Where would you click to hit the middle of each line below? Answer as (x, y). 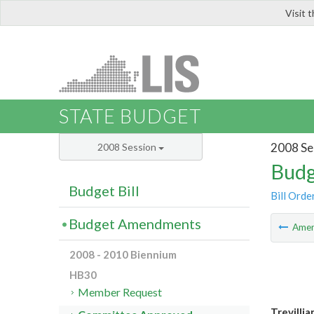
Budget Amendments (135, 224)
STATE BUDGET (130, 116)
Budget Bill (104, 191)
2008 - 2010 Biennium (123, 255)
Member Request (120, 292)
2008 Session (128, 147)
